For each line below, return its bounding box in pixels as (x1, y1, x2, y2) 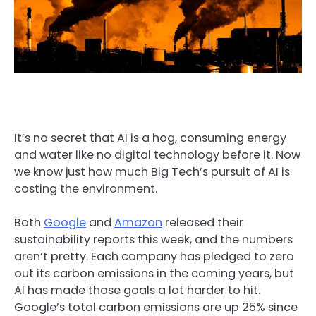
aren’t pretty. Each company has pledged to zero (14, 248, 294, 265)
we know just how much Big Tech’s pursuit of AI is (14, 163, 290, 180)
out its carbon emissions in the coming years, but (14, 265, 294, 281)
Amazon (114, 214, 162, 231)
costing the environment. (14, 180, 157, 197)
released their (162, 214, 243, 231)
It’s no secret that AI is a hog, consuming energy (14, 129, 286, 146)
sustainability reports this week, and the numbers (14, 231, 293, 248)
